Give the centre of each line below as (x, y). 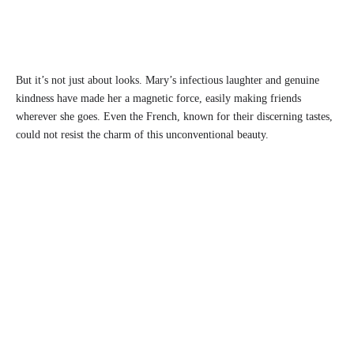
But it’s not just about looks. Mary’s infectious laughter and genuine (168, 81)
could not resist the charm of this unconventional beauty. (142, 135)
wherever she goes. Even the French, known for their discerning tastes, (174, 117)
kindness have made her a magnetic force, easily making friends (158, 99)
